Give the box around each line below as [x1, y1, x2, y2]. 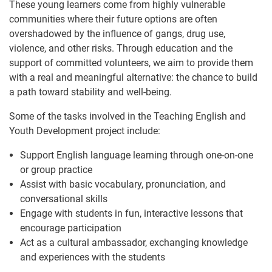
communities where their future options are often [9, 13, 217, 25]
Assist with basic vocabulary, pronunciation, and [20, 178, 226, 190]
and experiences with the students [20, 251, 165, 263]
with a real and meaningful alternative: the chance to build [9, 71, 257, 83]
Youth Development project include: [9, 124, 160, 137]
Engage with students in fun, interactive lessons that [20, 207, 243, 219]
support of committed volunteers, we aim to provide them [9, 56, 253, 69]
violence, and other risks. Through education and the [9, 42, 233, 54]
